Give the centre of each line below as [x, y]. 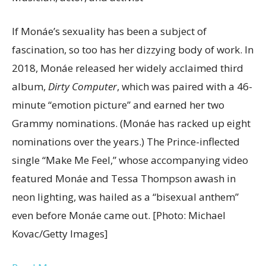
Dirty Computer [83, 86]
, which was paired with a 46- [185, 86]
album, [30, 86]
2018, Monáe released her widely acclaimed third [128, 68]
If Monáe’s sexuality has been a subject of [109, 31]
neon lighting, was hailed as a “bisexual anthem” [125, 197]
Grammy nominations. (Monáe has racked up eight [131, 123]
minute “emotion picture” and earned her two [118, 105]
